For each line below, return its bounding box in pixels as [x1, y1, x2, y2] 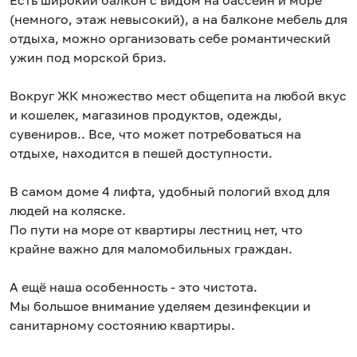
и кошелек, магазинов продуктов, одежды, [10, 107, 282, 124]
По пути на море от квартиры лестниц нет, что [10, 222, 303, 238]
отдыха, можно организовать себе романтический [10, 30, 331, 47]
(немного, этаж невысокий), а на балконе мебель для [10, 11, 347, 28]
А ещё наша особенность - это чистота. [10, 279, 261, 296]
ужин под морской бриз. [10, 49, 167, 66]
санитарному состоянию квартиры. [10, 317, 235, 334]
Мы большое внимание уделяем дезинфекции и [10, 298, 311, 315]
